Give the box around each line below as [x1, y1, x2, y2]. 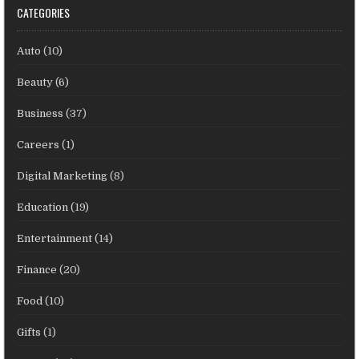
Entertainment [17, 232, 93, 244]
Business [17, 107, 64, 119]
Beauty [17, 75, 54, 88]
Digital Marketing [17, 169, 108, 182]
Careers [17, 138, 60, 151]
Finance [17, 263, 58, 276]
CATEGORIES [17, 3, 71, 21]
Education [17, 200, 69, 213]
